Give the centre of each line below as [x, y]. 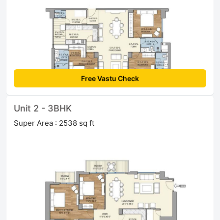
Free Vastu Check [110, 78]
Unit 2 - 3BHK [43, 108]
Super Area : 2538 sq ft [54, 123]
